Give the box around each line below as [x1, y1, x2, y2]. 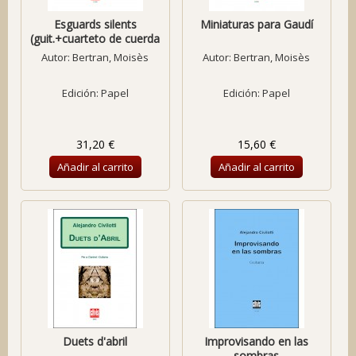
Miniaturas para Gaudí [199, 17, 313, 32]
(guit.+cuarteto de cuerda [30, 31, 161, 46]
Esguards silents [53, 17, 137, 32]
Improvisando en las [204, 334, 309, 349]
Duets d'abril [63, 334, 128, 349]
